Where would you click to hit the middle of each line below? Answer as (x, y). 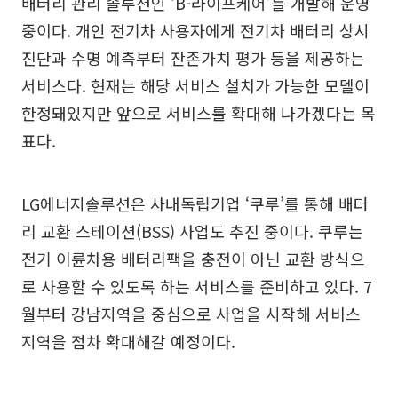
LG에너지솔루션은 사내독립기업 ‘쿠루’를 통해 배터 (195, 203)
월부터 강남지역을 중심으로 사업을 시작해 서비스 (191, 314)
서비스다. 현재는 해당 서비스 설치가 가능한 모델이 (195, 85)
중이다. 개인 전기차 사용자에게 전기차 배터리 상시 (195, 30)
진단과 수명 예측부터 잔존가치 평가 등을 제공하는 (193, 58)
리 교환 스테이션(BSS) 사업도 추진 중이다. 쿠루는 (192, 231)
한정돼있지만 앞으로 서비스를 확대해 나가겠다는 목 (199, 113)
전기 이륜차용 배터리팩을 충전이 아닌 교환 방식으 (193, 259)
